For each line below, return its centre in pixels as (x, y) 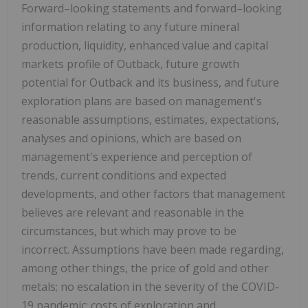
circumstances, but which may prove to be (129, 231)
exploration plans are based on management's (142, 101)
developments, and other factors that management (153, 194)
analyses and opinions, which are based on (131, 138)
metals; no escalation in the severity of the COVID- (150, 286)
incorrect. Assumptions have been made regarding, (153, 249)
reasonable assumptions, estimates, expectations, (150, 119)
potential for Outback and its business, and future (150, 82)
